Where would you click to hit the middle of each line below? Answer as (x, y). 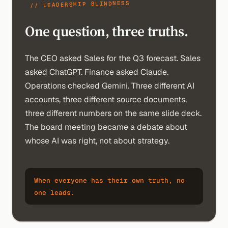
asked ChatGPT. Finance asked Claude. (97, 72)
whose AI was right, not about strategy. (97, 141)
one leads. (54, 193)
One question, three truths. (107, 31)
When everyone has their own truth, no (109, 180)
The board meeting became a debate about (106, 127)
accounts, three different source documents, (106, 99)
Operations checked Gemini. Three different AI (110, 86)
